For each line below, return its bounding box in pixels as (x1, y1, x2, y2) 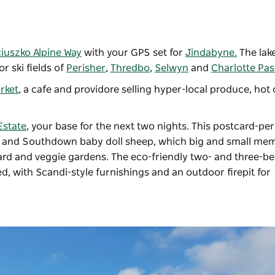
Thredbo (110, 63, 150, 74)
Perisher (66, 63, 106, 74)
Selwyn (155, 63, 188, 74)
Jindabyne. (185, 48, 237, 58)
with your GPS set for (82, 48, 185, 58)
